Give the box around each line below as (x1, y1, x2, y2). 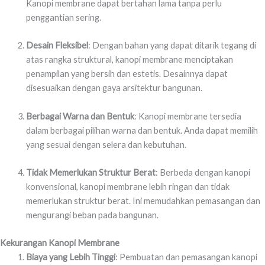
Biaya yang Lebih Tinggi (25, 252, 115, 263)
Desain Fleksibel (25, 40, 88, 51)
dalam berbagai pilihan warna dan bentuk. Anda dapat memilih (25, 125, 258, 135)
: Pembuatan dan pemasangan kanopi (115, 252, 257, 263)
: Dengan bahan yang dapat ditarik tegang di (88, 40, 256, 51)
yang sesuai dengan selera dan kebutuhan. (25, 139, 186, 150)
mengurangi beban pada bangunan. (25, 210, 159, 221)
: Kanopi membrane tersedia (134, 111, 241, 121)
